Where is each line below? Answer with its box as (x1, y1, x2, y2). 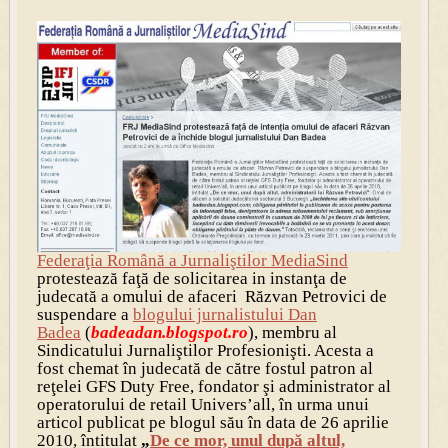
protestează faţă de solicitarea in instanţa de (36, 269, 347, 289)
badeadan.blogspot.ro (90, 323, 248, 343)
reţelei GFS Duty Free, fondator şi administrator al (36, 377, 391, 397)
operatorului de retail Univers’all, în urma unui (36, 395, 369, 415)
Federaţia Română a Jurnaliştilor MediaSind (36, 251, 348, 271)
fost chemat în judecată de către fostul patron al (36, 359, 373, 379)
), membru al (247, 323, 337, 343)
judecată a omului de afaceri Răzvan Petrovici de (36, 287, 387, 307)
